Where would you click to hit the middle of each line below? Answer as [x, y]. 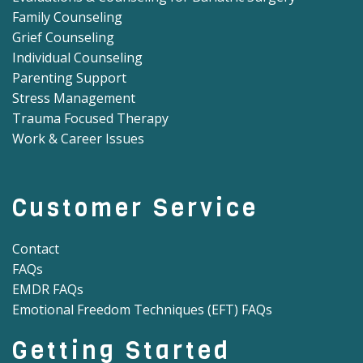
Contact [36, 249]
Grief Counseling [63, 38]
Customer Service [135, 209]
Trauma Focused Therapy [90, 119]
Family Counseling [67, 17]
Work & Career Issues [78, 139]
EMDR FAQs [48, 290]
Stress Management [74, 98]
